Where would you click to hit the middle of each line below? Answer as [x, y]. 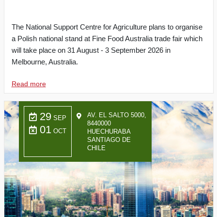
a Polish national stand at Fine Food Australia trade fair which [107, 39]
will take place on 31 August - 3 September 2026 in [91, 50]
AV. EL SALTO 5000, [116, 115]
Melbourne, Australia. [45, 62]
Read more [29, 84]
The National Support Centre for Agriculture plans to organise [107, 27]
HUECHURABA [109, 132]
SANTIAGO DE [109, 140]
